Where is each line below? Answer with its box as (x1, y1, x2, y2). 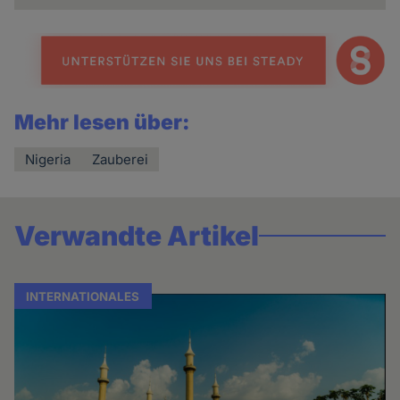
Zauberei (92, 151, 149, 169)
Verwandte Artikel (14, 220, 260, 253)
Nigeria (25, 151, 71, 169)
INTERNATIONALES (26, 288, 140, 304)
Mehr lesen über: (14, 110, 191, 136)
